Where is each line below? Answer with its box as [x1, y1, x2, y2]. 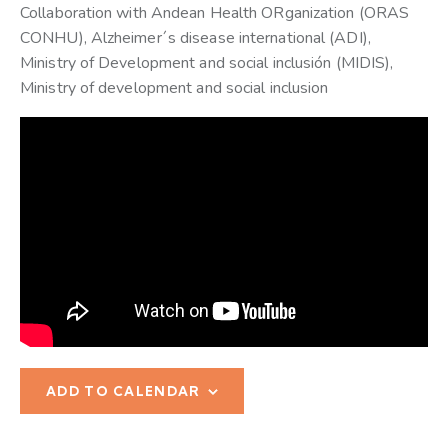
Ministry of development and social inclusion [20, 77, 329, 100]
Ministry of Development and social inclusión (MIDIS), [20, 52, 394, 75]
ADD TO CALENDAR [46, 383, 201, 400]
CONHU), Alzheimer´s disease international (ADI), [20, 27, 371, 50]
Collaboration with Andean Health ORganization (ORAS [20, 2, 410, 25]
